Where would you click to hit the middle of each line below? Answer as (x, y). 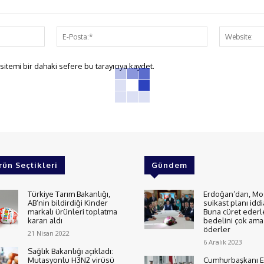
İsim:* (55, 32)
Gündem (170, 165)
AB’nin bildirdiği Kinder (68, 203)
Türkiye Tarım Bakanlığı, (69, 194)
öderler (217, 230)
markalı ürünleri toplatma (73, 212)
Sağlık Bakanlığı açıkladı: (71, 251)
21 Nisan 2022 (49, 233)
